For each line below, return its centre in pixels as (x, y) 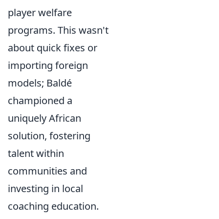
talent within (36, 153)
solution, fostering (49, 136)
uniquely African (44, 118)
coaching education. (53, 206)
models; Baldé (40, 83)
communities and (47, 171)
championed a (40, 100)
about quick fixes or (53, 48)
